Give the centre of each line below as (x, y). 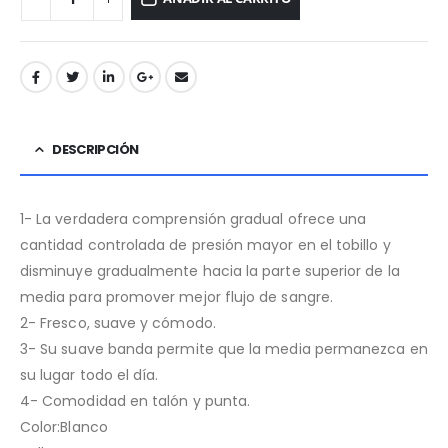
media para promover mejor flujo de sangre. (176, 296)
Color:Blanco (64, 426)
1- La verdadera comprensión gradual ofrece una (193, 218)
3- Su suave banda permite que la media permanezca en (224, 348)
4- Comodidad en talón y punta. (135, 400)
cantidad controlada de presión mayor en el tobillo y (205, 244)
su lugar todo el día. (89, 374)
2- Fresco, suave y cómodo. (118, 322)
